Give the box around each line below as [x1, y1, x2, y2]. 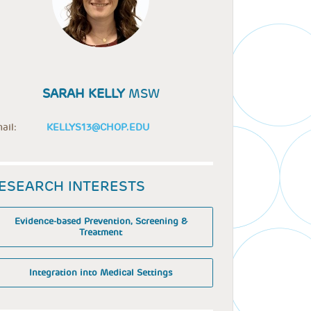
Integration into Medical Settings [29, 267, 172, 279]
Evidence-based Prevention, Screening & [14, 215, 187, 228]
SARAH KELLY [42, 85, 125, 101]
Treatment [79, 226, 122, 239]
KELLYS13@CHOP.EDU [47, 121, 149, 133]
